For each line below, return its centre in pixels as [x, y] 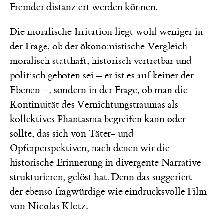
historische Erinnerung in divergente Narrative [105, 162]
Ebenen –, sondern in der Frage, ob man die [99, 90]
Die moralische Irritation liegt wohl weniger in [106, 31]
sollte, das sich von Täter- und [72, 133]
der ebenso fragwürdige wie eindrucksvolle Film [108, 191]
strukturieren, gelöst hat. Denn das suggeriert [101, 177]
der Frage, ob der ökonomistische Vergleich [99, 46]
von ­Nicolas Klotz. [51, 206]
